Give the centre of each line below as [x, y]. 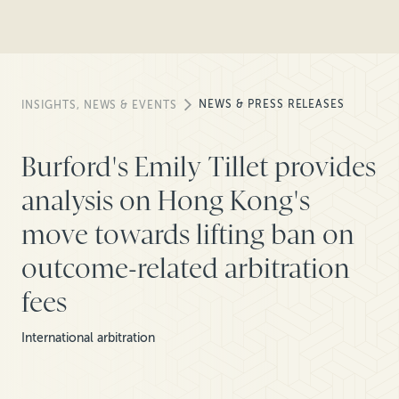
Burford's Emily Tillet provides [199, 167]
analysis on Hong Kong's [166, 201]
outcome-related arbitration [186, 269]
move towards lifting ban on [188, 235]
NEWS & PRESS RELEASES [272, 104]
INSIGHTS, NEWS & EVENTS [100, 106]
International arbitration [88, 338]
